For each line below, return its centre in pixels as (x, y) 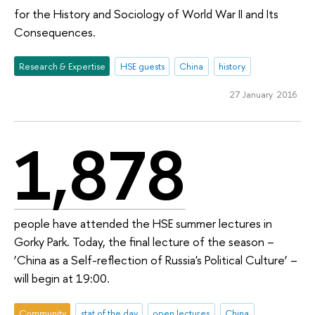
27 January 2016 (263, 95)
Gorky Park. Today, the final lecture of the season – (144, 242)
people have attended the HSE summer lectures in (143, 224)
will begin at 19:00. (62, 278)
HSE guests (142, 66)
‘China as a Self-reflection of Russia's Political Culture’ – (156, 260)
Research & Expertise (62, 66)
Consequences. (55, 32)
